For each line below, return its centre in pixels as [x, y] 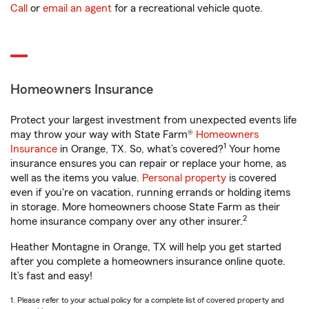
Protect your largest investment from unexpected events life [153, 120]
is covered [251, 178]
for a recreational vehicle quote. [187, 8]
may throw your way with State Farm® [103, 134]
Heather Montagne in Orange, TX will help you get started [146, 247]
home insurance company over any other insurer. [127, 221]
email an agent [77, 8]
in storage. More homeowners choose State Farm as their [145, 207]
